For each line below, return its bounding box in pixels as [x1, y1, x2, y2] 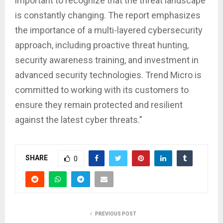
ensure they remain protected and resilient [15, 99, 183, 110]
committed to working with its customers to [15, 84, 189, 95]
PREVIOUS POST [95, 211, 136, 217]
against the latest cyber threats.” [15, 114, 142, 125]
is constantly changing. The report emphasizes [15, 9, 201, 20]
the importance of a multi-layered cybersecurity [15, 24, 203, 35]
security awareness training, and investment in [15, 54, 199, 65]
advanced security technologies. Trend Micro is [15, 69, 202, 80]
